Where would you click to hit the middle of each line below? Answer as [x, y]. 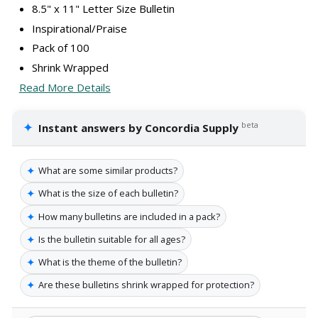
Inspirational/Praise [79, 28]
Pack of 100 [60, 48]
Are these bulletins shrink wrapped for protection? [146, 285]
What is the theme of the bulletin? [110, 262]
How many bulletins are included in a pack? [129, 216]
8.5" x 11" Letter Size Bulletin [103, 9]
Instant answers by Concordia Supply [139, 128]
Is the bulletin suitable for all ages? [112, 239]
